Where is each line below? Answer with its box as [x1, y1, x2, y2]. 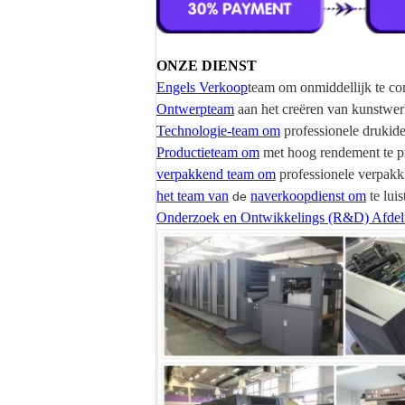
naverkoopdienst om [250, 188, 366, 203]
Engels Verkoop [156, 80, 248, 95]
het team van [156, 188, 229, 203]
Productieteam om [156, 145, 259, 160]
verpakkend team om [156, 166, 276, 182]
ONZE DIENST [156, 58, 257, 73]
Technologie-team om [156, 123, 280, 138]
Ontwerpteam [156, 101, 234, 117]
